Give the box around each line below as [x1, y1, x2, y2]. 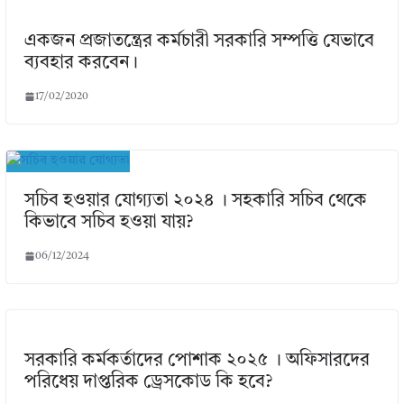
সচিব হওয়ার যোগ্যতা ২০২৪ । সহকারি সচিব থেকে [23, 191, 367, 210]
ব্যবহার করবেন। [23, 53, 138, 72]
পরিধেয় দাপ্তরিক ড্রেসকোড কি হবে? [23, 372, 272, 391]
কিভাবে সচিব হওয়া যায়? [23, 213, 193, 232]
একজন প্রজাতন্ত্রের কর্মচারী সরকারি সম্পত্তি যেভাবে [23, 32, 374, 50]
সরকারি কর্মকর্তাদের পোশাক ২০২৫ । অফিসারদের [23, 351, 370, 370]
